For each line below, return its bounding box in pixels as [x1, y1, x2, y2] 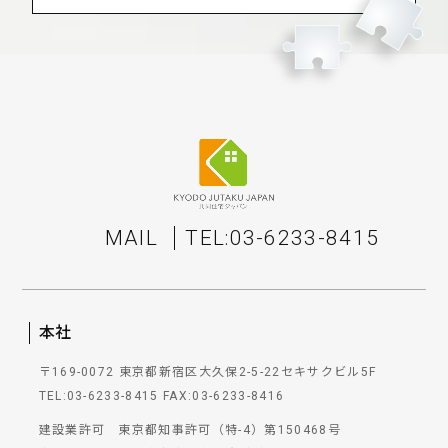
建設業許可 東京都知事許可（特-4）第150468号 [38, 423, 341, 438]
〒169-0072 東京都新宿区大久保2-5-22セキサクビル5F [38, 365, 381, 380]
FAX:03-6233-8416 [163, 389, 285, 404]
